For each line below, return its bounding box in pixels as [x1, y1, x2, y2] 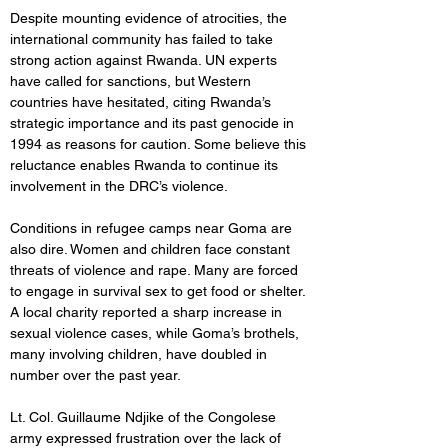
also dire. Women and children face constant [10, 241, 294, 257]
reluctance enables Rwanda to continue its [10, 157, 282, 173]
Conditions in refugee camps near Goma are [10, 220, 296, 236]
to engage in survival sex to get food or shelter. [10, 283, 309, 299]
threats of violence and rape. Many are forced [10, 262, 302, 278]
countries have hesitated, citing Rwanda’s [10, 94, 275, 110]
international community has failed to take [10, 31, 277, 47]
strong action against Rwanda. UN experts [10, 52, 281, 68]
